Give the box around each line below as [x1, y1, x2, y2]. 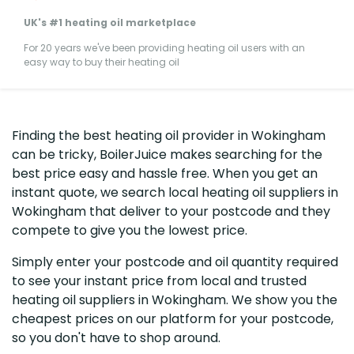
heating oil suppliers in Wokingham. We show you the [12, 290, 337, 309]
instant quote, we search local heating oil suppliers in [12, 183, 338, 201]
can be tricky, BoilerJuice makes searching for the [12, 145, 322, 164]
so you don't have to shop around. [12, 328, 220, 347]
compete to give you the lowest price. [12, 220, 247, 239]
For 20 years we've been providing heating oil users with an [24, 40, 305, 55]
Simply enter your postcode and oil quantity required [12, 252, 338, 271]
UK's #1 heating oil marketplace [24, 15, 196, 29]
